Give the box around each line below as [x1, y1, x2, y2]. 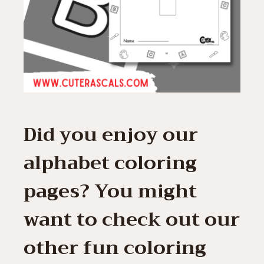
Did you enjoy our [24, 118, 198, 151]
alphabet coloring [24, 147, 197, 180]
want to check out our [24, 203, 240, 236]
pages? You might [24, 175, 197, 208]
